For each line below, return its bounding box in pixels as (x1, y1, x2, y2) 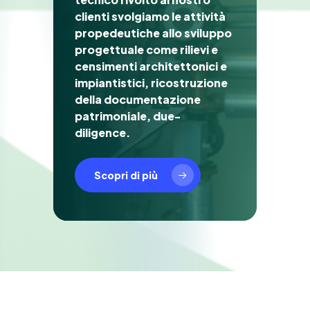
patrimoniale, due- (75, 109, 181, 124)
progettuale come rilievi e (75, 42, 219, 57)
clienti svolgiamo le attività (75, 9, 226, 24)
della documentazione (75, 92, 201, 107)
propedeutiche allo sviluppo (75, 26, 232, 41)
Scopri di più (94, 169, 158, 182)
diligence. (75, 125, 131, 140)
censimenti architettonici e (75, 59, 228, 74)
